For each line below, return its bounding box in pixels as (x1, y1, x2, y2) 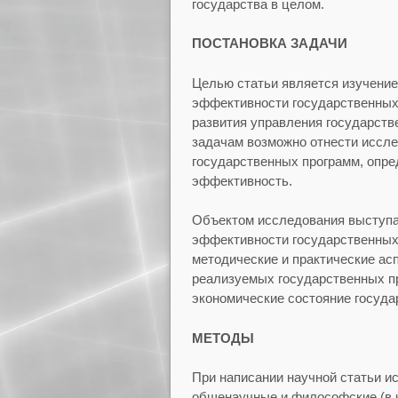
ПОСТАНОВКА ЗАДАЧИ (191, 36, 347, 52)
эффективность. (191, 172, 292, 188)
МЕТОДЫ (191, 330, 254, 346)
